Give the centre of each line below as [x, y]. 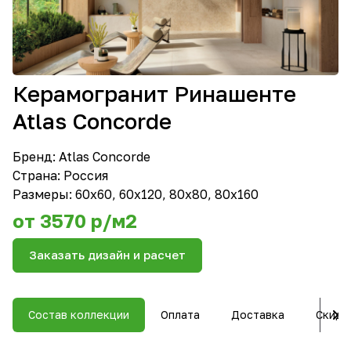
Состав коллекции [79, 314]
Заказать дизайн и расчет [107, 255]
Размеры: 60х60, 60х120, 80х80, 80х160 [136, 194]
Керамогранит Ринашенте [154, 93]
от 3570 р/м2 [75, 220]
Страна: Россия [60, 175]
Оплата [180, 314]
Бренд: [36, 156]
